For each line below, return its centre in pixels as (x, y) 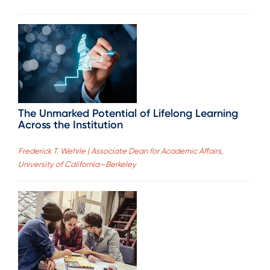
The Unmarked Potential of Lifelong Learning (128, 114)
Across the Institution (71, 125)
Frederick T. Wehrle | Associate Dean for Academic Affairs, (121, 151)
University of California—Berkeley (77, 164)
